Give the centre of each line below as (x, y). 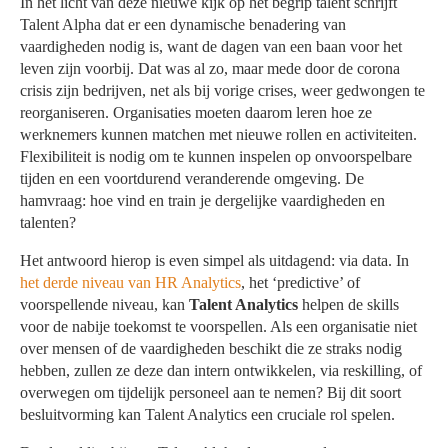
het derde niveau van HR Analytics (131, 283)
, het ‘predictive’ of (301, 283)
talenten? (48, 223)
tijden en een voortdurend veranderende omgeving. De (192, 179)
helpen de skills (349, 305)
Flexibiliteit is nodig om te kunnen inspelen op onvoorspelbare (216, 157)
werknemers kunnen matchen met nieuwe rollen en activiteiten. (219, 135)
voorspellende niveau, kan (105, 305)
